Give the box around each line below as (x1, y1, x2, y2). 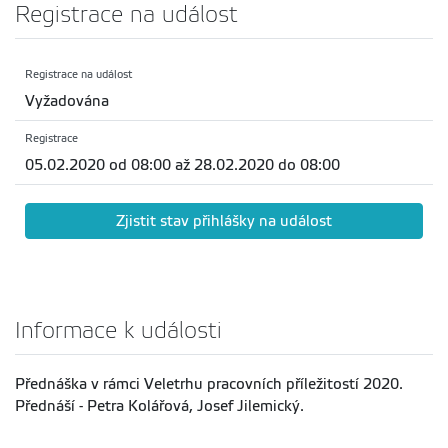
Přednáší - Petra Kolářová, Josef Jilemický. (15, 398, 304, 415)
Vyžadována (25, 93, 109, 110)
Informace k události (15, 318, 222, 344)
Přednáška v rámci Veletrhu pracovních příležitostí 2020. (15, 376, 403, 393)
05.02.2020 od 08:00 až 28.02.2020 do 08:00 (25, 157, 340, 174)
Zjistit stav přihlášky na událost (116, 213, 332, 230)
